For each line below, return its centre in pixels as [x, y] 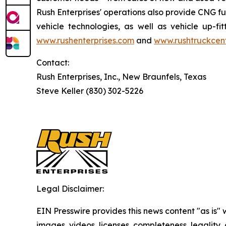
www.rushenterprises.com [85, 40]
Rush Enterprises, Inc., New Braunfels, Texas [121, 77]
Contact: [53, 63]
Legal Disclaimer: [70, 189]
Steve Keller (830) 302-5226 [90, 91]
